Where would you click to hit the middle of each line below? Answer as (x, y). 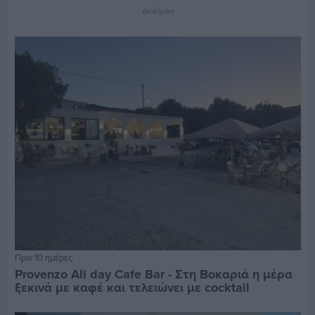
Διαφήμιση (157, 10)
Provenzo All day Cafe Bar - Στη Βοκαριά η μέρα (153, 275)
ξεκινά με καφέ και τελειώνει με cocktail (132, 288)
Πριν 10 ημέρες (43, 258)
